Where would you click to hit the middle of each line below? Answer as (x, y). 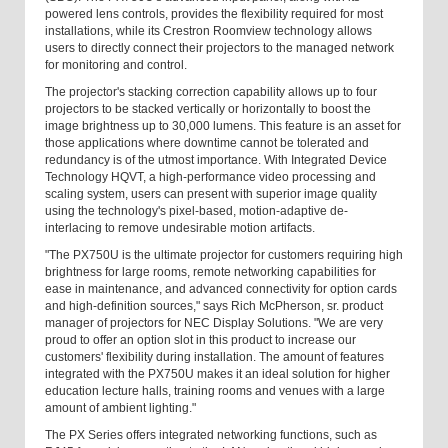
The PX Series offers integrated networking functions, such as (211, 435)
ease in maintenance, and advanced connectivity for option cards (221, 289)
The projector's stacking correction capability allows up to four (211, 92)
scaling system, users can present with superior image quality (211, 194)
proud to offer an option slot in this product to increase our (200, 340)
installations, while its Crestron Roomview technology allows (208, 31)
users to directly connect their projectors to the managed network (219, 48)
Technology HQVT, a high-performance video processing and (210, 177)
